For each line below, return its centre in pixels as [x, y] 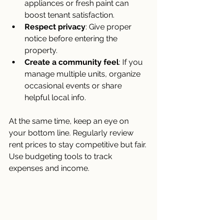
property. [41, 50]
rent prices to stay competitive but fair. [79, 144]
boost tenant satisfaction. [69, 15]
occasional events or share [74, 85]
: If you [132, 62]
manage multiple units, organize [83, 74]
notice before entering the [72, 38]
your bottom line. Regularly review [72, 133]
